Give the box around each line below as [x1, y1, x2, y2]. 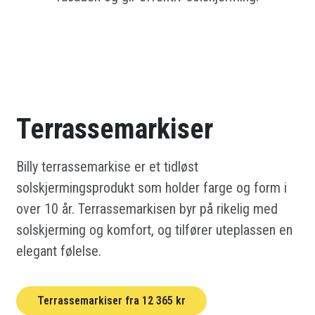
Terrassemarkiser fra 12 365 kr [37, 293, 186, 307]
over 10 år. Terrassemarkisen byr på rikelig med [16, 200, 278, 217]
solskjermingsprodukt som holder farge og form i [16, 179, 288, 196]
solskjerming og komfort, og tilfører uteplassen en [16, 221, 293, 238]
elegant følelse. [16, 242, 102, 259]
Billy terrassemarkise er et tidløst [16, 157, 199, 175]
